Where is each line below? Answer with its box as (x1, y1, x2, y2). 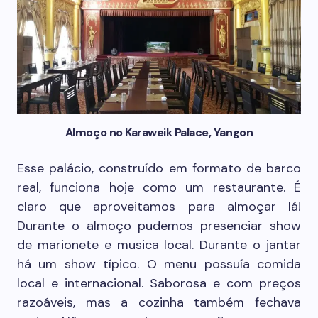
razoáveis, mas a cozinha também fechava (17, 293, 301, 311)
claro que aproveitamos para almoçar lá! (17, 197, 301, 215)
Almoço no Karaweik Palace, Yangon (65, 124, 253, 140)
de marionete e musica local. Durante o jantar (17, 236, 301, 253)
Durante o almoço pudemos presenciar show (17, 216, 301, 234)
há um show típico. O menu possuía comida (17, 255, 301, 273)
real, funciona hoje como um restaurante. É (17, 178, 301, 196)
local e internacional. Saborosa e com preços (17, 274, 301, 292)
